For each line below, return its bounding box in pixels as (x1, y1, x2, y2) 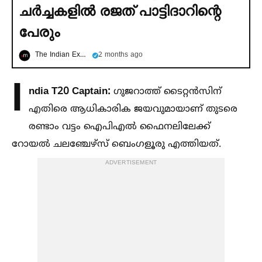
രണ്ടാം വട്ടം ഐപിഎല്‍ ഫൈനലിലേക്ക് (29, 121, 211, 133)
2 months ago (98, 51, 143, 60)
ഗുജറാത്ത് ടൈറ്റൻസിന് (111, 86, 222, 98)
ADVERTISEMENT (105, 159, 157, 167)
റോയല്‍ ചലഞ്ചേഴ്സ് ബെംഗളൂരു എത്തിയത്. (12, 139, 221, 150)
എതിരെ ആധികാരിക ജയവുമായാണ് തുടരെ (29, 104, 237, 115)
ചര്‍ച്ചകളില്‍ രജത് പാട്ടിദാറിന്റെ (19, 3, 221, 19)
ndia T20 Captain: (29, 85, 111, 98)
